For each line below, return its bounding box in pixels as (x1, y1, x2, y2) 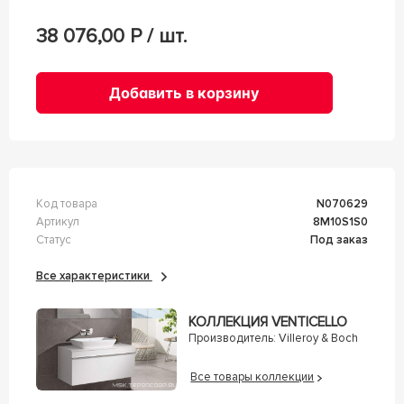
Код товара (35, 196, 97, 211)
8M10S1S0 (320, 214, 369, 229)
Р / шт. (129, 23, 187, 49)
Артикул (35, 214, 79, 229)
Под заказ (318, 232, 369, 247)
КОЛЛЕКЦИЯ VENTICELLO (188, 314, 347, 332)
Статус (35, 232, 71, 247)
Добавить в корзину (109, 83, 260, 102)
